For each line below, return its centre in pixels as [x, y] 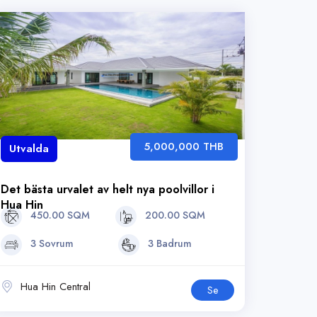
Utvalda [29, 149]
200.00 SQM [173, 215]
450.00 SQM [59, 215]
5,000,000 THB [184, 146]
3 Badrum [168, 244]
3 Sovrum [51, 244]
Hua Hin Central [54, 287]
